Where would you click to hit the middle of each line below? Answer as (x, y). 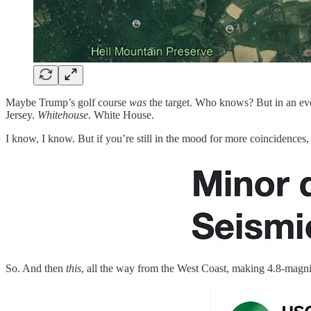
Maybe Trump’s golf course (67, 103)
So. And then (36, 269)
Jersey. (22, 115)
